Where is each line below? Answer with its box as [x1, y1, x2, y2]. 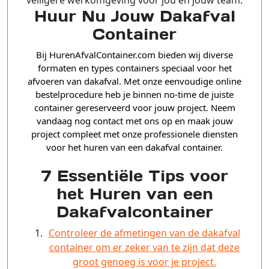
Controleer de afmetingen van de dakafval [48, 226, 240, 240]
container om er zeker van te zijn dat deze [49, 241, 240, 255]
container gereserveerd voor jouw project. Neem [34, 101, 235, 114]
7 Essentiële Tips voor [41, 166, 228, 186]
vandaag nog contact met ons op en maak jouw [36, 115, 233, 127]
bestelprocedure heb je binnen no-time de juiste [35, 88, 234, 101]
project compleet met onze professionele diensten [31, 128, 238, 141]
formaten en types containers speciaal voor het [37, 62, 232, 74]
